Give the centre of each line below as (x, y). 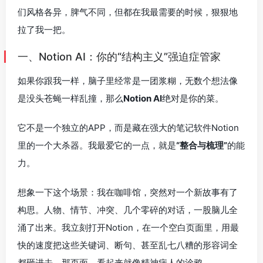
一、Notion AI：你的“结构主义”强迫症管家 (119, 56)
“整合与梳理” (202, 145)
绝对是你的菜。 (193, 98)
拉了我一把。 (44, 29)
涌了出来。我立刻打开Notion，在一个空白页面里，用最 (128, 227)
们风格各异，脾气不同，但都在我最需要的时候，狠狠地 (128, 12)
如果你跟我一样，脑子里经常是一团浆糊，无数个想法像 (128, 80)
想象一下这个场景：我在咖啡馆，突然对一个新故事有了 (128, 192)
